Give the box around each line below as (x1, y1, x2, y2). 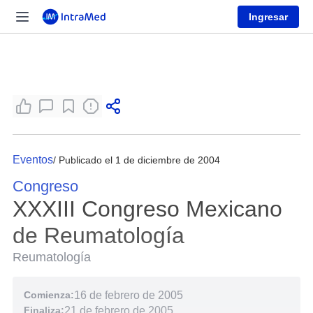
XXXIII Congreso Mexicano (13, 196, 282, 221)
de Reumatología (13, 223, 184, 248)
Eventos (13, 154, 53, 166)
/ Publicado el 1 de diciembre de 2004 (53, 154, 220, 166)
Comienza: (24, 289, 74, 300)
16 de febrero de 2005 (74, 289, 183, 301)
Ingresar (249, 10, 288, 22)
